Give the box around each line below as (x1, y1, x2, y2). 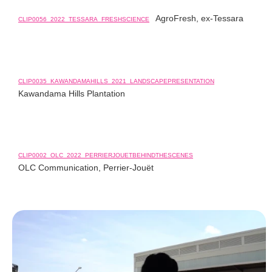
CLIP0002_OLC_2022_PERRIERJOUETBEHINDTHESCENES (18, 152, 193, 158)
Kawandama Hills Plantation (18, 89, 125, 98)
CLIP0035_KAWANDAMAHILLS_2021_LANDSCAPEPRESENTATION (18, 78, 214, 84)
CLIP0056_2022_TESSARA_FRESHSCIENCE (18, 16, 149, 22)
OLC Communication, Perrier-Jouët (18, 163, 154, 172)
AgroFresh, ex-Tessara (155, 13, 243, 23)
